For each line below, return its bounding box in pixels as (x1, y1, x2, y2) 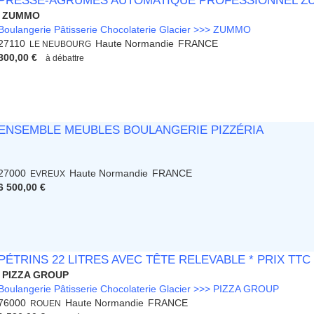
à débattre (46, 53, 85, 63)
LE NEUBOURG (29, 39, 92, 49)
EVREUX (30, 169, 66, 179)
